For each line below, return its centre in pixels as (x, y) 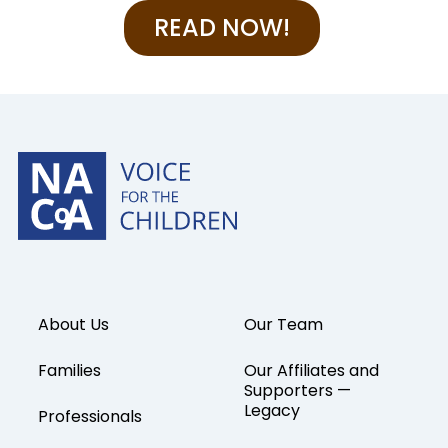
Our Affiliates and (311, 370)
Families (69, 370)
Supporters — (297, 390)
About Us (73, 324)
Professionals (89, 416)
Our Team (283, 324)
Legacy (272, 410)
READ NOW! (221, 27)
